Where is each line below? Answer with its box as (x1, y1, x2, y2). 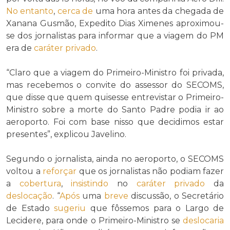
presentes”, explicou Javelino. (6, 129, 126, 140)
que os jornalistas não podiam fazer (76, 166, 224, 177)
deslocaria (183, 216, 224, 226)
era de (6, 43, 34, 53)
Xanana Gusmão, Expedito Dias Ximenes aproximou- (6, 18, 224, 29)
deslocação (6, 191, 52, 201)
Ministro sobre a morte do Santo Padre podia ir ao (6, 105, 224, 115)
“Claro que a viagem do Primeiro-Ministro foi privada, (6, 68, 224, 78)
